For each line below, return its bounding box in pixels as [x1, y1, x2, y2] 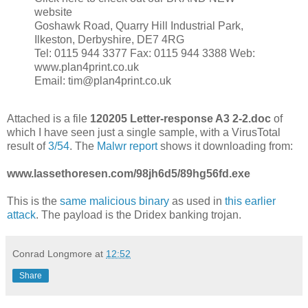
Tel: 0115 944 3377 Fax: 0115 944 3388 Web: [34, 47, 255, 59]
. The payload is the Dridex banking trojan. [36, 209, 241, 221]
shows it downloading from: [157, 140, 293, 153]
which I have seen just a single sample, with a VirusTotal [7, 126, 280, 139]
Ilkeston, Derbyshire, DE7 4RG [34, 33, 184, 45]
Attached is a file [7, 113, 90, 125]
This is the [7, 195, 60, 208]
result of [7, 140, 48, 153]
